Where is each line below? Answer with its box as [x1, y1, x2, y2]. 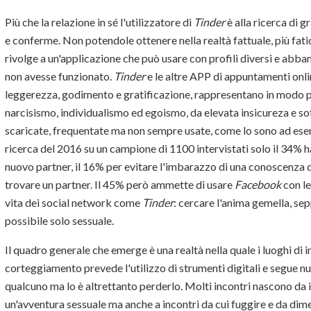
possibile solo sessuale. [5, 214, 114, 228]
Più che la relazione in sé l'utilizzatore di [5, 15, 194, 29]
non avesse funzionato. [5, 69, 114, 83]
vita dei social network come [5, 196, 142, 210]
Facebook [235, 178, 281, 192]
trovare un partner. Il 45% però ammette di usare [5, 178, 235, 192]
